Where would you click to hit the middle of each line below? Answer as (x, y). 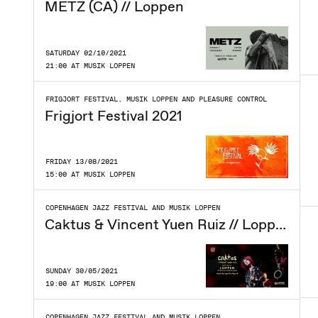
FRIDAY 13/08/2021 (82, 161)
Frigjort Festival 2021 (114, 115)
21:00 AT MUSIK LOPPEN (90, 65)
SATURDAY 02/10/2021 (86, 52)
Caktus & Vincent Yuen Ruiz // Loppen (281, 225)
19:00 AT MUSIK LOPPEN (90, 283)
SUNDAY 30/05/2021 (82, 270)
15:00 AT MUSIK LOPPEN (90, 174)
